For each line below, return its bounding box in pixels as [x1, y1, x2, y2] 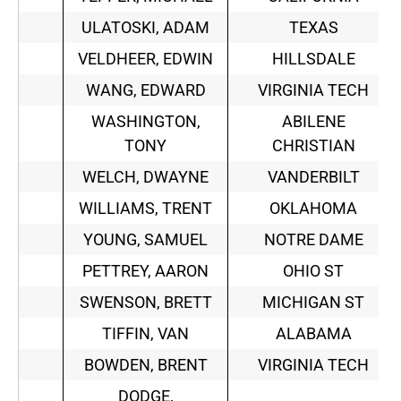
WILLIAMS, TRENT [79, 199, 212, 218]
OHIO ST [283, 261, 344, 281]
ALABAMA [275, 324, 352, 344]
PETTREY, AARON [82, 261, 209, 281]
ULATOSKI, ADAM [81, 18, 209, 38]
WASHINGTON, [90, 112, 200, 132]
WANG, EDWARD [85, 81, 206, 100]
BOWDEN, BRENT [83, 355, 208, 375]
